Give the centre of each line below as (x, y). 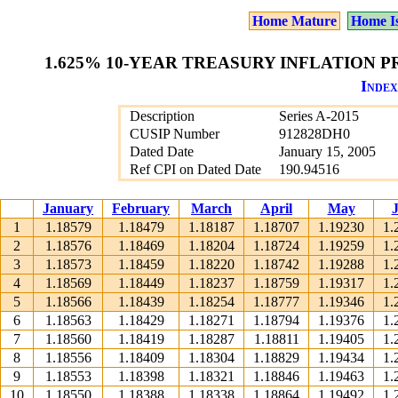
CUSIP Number (174, 134)
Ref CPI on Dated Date (195, 169)
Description (162, 116)
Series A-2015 (318, 116)
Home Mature (294, 21)
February (141, 208)
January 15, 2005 (327, 151)
